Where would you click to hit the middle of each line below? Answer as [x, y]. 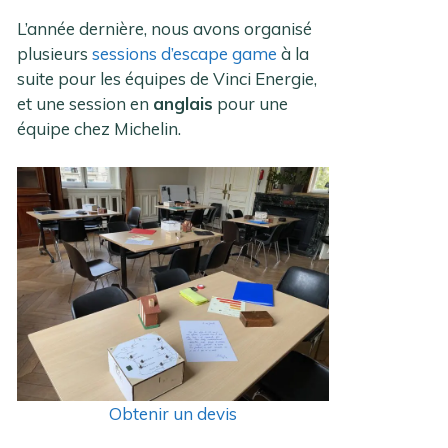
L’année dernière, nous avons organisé [165, 29]
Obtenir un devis [173, 413]
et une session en [85, 104]
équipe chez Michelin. [99, 129]
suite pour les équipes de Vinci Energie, [167, 79]
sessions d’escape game [187, 54]
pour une [251, 104]
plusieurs [55, 54]
